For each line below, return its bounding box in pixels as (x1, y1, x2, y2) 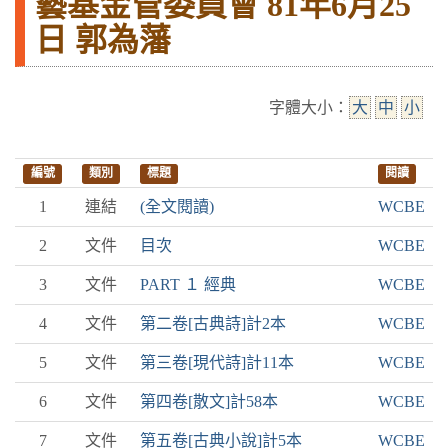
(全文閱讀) (140, 198, 214, 215)
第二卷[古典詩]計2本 (140, 315, 286, 332)
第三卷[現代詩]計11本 (140, 354, 294, 371)
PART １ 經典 (140, 276, 236, 293)
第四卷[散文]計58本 (140, 393, 278, 410)
